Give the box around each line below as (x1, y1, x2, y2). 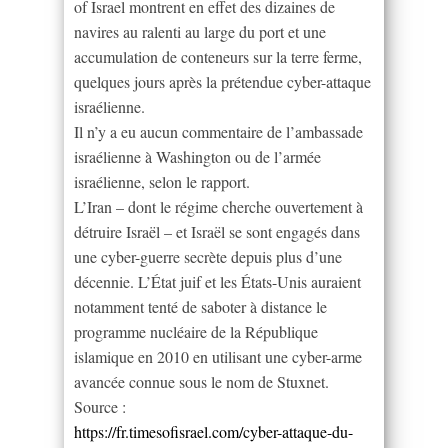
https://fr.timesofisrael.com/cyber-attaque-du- (74, 420, 353, 442)
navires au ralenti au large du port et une (74, 20, 326, 42)
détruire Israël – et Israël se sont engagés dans (74, 220, 360, 242)
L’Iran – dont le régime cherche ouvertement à (74, 195, 363, 217)
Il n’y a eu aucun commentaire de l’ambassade (74, 120, 363, 142)
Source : (74, 395, 126, 417)
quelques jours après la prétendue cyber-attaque (74, 70, 371, 92)
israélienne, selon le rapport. (74, 170, 250, 192)
